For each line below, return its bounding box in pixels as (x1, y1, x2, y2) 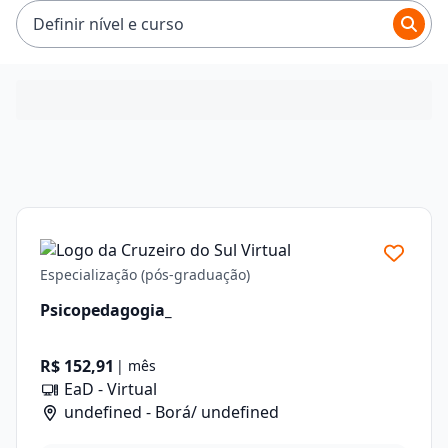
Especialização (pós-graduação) (40, 265, 250, 284)
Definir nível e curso (33, 12, 184, 35)
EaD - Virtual (60, 378, 157, 400)
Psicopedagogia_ (40, 298, 172, 321)
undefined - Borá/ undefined (60, 401, 279, 423)
